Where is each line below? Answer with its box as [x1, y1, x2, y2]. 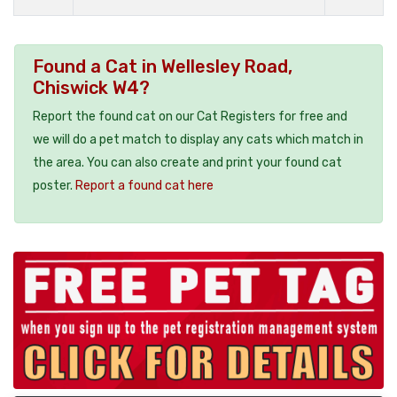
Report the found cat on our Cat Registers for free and [33, 108, 347, 124]
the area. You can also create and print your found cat [33, 154, 342, 170]
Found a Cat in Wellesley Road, [33, 55, 292, 77]
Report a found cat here [75, 177, 214, 193]
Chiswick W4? [33, 76, 150, 98]
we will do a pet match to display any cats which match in [33, 131, 363, 147]
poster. [33, 177, 75, 193]
